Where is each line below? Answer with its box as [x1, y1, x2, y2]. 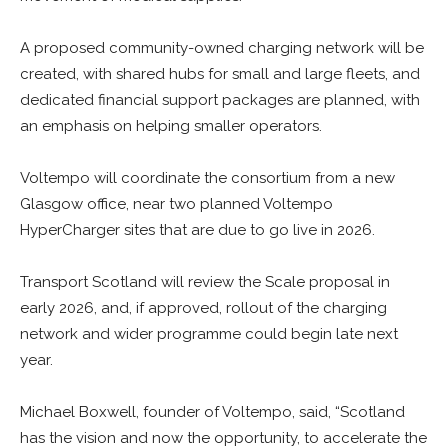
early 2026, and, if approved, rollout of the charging [20, 299, 387, 317]
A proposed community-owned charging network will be [20, 39, 424, 57]
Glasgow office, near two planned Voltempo [20, 195, 333, 213]
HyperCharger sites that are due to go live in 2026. [20, 221, 375, 239]
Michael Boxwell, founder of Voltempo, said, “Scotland [20, 403, 405, 421]
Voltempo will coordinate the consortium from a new [20, 169, 395, 187]
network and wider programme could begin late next [20, 325, 398, 343]
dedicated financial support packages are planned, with [20, 91, 420, 109]
